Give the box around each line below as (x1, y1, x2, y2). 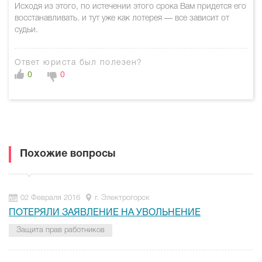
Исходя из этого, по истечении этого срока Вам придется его (15, 3, 246, 11)
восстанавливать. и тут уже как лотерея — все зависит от (15, 15, 229, 22)
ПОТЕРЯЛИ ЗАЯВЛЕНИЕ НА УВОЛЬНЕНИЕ (9, 209, 201, 217)
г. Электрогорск (95, 195, 150, 201)
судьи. (15, 26, 38, 34)
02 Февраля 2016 (20, 195, 80, 201)
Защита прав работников (16, 227, 105, 233)
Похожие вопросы (20, 149, 115, 159)
